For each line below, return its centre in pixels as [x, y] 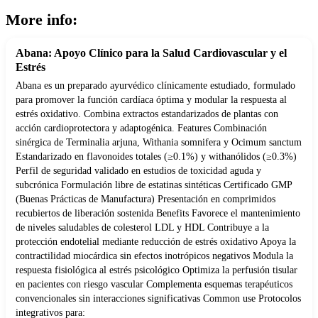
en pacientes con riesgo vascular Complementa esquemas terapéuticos [154, 285]
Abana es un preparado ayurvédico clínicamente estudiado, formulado [155, 86]
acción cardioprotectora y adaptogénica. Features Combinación [141, 128]
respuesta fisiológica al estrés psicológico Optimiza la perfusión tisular [157, 270]
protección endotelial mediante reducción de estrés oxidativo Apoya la [156, 242]
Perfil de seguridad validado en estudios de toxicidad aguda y [138, 171]
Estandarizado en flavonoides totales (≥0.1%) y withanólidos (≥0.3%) [156, 157]
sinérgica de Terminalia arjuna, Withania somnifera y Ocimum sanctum [159, 143]
